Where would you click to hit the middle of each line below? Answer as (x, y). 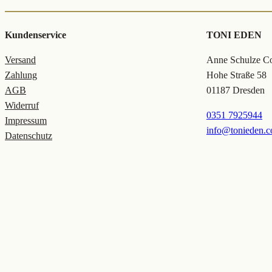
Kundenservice (36, 35)
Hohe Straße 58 (236, 75)
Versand (20, 60)
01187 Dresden (236, 90)
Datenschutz (29, 136)
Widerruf (22, 106)
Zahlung (21, 75)
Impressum (26, 121)
